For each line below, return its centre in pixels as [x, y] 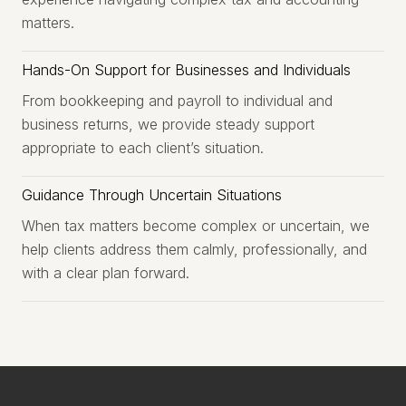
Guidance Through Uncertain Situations [152, 195]
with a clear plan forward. [106, 273]
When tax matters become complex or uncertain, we [196, 226]
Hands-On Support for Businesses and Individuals [186, 70]
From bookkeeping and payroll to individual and [177, 101]
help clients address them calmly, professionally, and [194, 249]
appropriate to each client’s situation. [143, 148]
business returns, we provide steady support [168, 124]
